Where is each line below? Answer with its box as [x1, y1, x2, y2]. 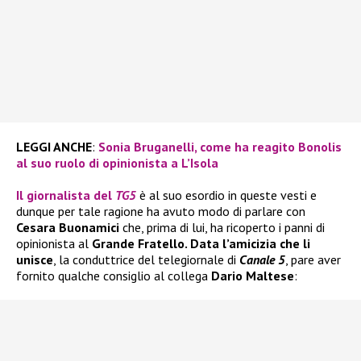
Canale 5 [239, 251, 285, 268]
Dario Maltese [211, 268, 294, 284]
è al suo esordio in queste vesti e [139, 187, 317, 204]
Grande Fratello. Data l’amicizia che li [92, 235, 310, 252]
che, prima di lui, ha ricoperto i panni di [119, 219, 325, 236]
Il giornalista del [16, 187, 115, 204]
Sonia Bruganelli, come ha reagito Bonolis [95, 139, 342, 156]
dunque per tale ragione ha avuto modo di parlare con [16, 203, 305, 220]
